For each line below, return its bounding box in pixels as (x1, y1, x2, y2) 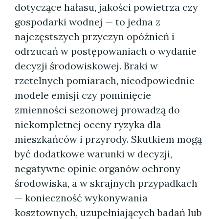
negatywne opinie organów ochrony (15, 162, 180, 175)
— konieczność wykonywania (15, 192, 148, 204)
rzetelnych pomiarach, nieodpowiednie (15, 74, 195, 87)
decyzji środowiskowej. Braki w (15, 60, 158, 72)
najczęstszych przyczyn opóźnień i (15, 30, 175, 43)
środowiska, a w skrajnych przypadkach (15, 177, 197, 189)
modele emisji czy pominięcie (15, 89, 151, 101)
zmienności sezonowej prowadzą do (15, 104, 180, 116)
